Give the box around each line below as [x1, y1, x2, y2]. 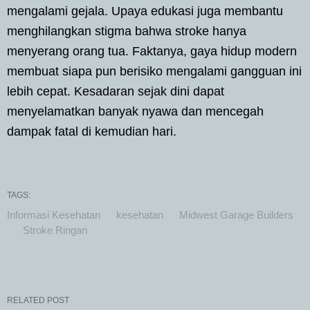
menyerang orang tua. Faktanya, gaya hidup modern [7, 44, 297, 58]
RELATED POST [7, 295, 69, 305]
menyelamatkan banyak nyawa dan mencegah [7, 104, 264, 118]
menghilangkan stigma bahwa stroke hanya [7, 24, 246, 38]
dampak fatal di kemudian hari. [7, 124, 176, 138]
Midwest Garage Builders [179, 208, 293, 221]
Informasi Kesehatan [7, 208, 100, 221]
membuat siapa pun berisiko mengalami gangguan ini [7, 64, 302, 78]
